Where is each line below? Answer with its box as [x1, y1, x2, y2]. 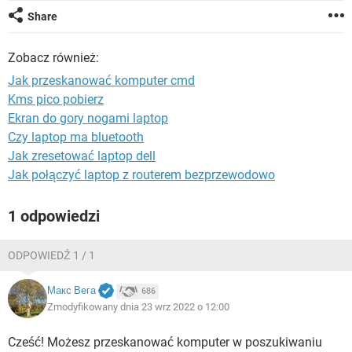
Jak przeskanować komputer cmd [8, 73, 195, 88]
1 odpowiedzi [8, 207, 100, 225]
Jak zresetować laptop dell [8, 148, 156, 163]
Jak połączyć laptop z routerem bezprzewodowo [8, 167, 275, 182]
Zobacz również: [8, 50, 99, 65]
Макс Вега [47, 284, 96, 297]
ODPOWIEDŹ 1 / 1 [8, 249, 95, 262]
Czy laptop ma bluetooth [8, 130, 144, 145]
